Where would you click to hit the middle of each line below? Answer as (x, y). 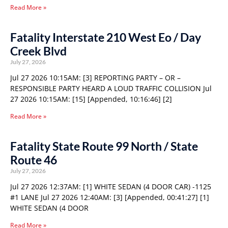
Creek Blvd (38, 51)
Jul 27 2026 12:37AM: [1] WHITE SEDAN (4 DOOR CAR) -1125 (111, 187)
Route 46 (34, 160)
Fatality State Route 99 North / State (104, 146)
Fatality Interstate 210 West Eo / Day (106, 37)
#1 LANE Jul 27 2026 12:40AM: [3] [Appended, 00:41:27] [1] (110, 197)
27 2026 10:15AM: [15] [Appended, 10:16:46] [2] (91, 99)
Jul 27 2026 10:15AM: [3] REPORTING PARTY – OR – (95, 78)
